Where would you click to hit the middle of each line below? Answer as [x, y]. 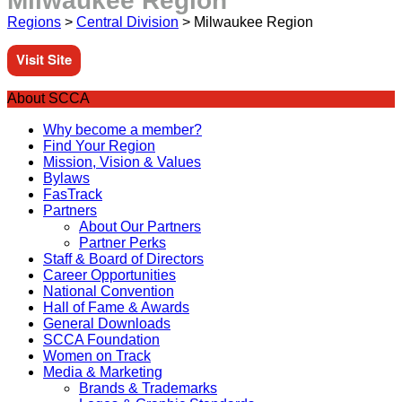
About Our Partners [140, 227]
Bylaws [66, 178]
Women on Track [97, 356]
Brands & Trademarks [148, 388]
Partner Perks [122, 243]
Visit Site [44, 59]
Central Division [127, 22]
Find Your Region [99, 146]
